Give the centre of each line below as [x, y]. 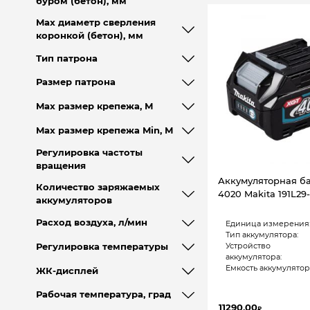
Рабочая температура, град [103, 295]
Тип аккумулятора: [262, 235]
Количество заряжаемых [98, 187]
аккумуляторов [74, 200]
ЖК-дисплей [67, 271]
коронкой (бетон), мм [89, 36]
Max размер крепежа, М [94, 106]
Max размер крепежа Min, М [104, 130]
